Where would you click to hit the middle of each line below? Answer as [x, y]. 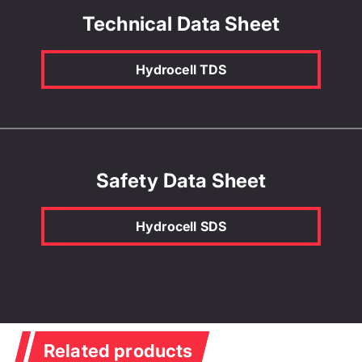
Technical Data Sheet [181, 23]
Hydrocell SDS [181, 226]
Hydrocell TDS [181, 69]
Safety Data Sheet [181, 180]
